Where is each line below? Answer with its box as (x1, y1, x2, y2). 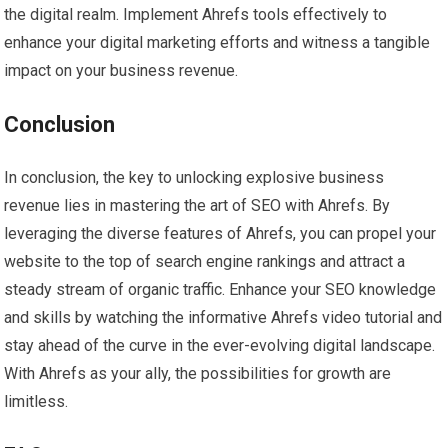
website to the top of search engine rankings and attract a (4, 252, 406, 272)
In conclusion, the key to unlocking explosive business (4, 168, 385, 188)
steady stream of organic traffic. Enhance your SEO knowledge (4, 280, 437, 300)
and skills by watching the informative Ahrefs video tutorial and (4, 308, 443, 328)
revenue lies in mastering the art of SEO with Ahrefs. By (4, 196, 391, 216)
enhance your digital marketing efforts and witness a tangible (4, 33, 431, 53)
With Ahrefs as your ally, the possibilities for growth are (4, 364, 392, 384)
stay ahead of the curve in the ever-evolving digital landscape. (4, 336, 436, 356)
